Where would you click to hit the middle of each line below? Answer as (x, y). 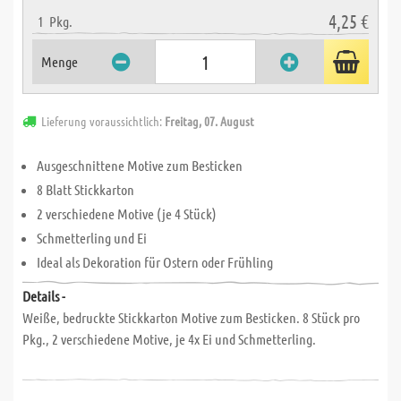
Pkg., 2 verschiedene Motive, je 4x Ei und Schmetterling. (169, 339)
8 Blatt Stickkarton (85, 189)
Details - (44, 296)
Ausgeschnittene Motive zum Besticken (140, 165)
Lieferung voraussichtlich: (103, 121)
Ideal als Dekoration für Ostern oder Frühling (155, 262)
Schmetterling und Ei (92, 238)
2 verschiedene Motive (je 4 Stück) (127, 213)
